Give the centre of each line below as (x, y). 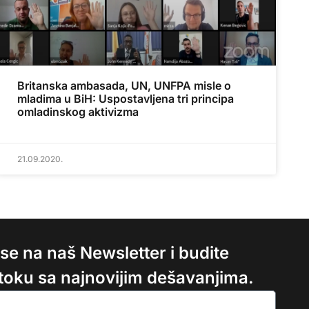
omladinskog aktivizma (78, 112)
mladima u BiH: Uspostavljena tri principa (125, 99)
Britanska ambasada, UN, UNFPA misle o (124, 86)
